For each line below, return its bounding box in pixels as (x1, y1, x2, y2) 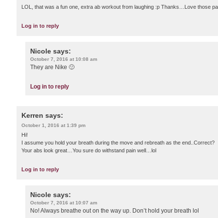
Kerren (21, 111, 43, 119)
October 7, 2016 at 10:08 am (30, 56, 97, 62)
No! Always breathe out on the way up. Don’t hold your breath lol (30, 207, 199, 215)
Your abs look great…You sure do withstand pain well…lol (21, 147, 156, 153)
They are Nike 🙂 (30, 63, 74, 71)
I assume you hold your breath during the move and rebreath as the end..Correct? (21, 139, 215, 145)
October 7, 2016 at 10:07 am (30, 200, 97, 206)
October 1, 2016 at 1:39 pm (21, 122, 86, 128)
